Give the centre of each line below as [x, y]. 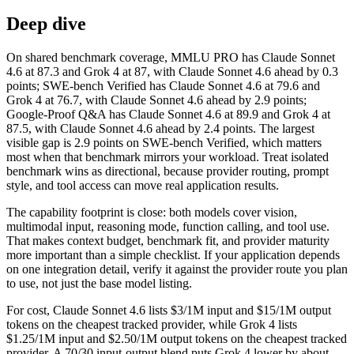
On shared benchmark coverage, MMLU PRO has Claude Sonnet [171, 57]
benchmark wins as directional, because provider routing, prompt [168, 171]
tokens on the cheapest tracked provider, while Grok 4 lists [152, 324]
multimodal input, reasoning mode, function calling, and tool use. [168, 226]
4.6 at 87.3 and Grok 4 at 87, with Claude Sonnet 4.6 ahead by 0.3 [172, 71]
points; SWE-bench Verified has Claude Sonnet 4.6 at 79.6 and [163, 85]
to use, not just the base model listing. [99, 283]
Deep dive [46, 23]
